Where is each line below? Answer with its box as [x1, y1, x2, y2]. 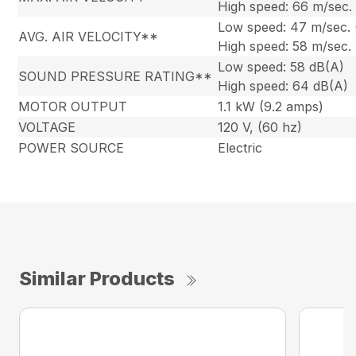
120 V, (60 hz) [218, 118, 303, 135]
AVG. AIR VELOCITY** [18, 28, 159, 44]
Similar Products [19, 266, 175, 290]
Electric [218, 139, 263, 156]
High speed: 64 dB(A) [218, 77, 349, 94]
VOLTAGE [18, 118, 76, 135]
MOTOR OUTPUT [18, 98, 128, 114]
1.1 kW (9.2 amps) [218, 98, 324, 114]
